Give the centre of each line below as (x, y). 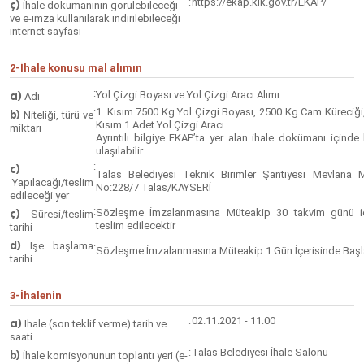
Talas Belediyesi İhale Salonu (260, 352)
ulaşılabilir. (120, 151)
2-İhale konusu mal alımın (76, 68)
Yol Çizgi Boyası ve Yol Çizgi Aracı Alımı (188, 95)
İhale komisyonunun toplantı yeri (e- (104, 355)
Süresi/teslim (57, 214)
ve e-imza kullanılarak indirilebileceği (95, 18)
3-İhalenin (36, 295)
